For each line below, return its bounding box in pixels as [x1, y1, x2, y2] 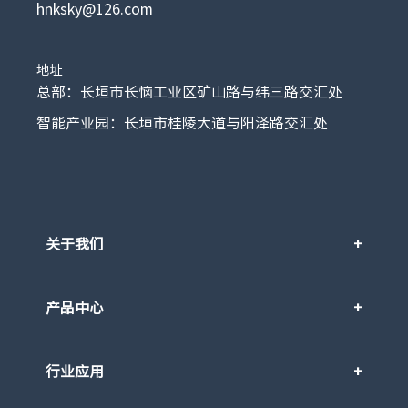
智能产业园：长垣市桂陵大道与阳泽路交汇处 [36, 116, 329, 131]
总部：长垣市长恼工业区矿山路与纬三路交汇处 [36, 85, 343, 100]
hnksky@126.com [36, 2, 154, 17]
